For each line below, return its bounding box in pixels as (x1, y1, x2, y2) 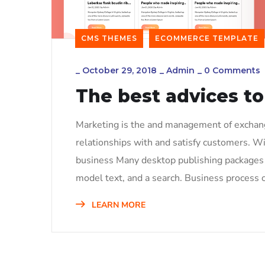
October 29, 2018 (82, 64, 157, 76)
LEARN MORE (89, 199, 146, 211)
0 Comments (204, 64, 260, 76)
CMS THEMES (81, 33, 137, 43)
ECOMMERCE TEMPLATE (155, 33, 258, 43)
